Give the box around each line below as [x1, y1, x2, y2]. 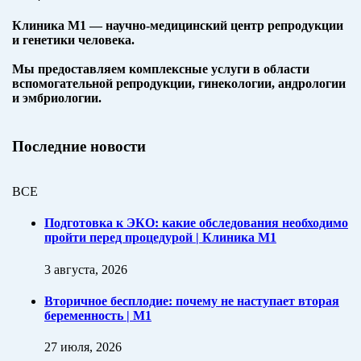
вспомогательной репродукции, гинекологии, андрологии [12, 76, 346, 90]
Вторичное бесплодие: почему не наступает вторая [44, 293, 339, 308]
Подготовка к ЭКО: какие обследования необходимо [44, 216, 348, 230]
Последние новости [12, 137, 146, 155]
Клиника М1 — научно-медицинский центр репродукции [12, 18, 343, 32]
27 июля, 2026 [44, 340, 122, 355]
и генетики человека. [12, 32, 135, 47]
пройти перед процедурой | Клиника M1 [44, 230, 276, 245]
